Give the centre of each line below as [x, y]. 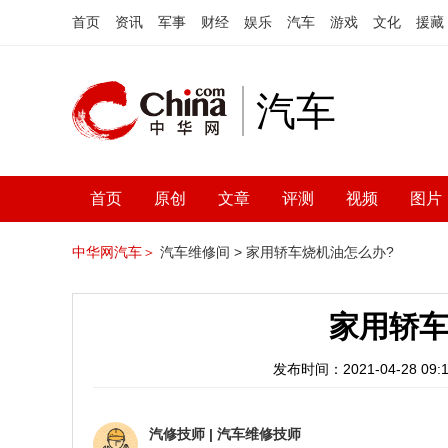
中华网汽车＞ [114, 252]
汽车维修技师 [259, 434]
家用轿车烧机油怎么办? [320, 252]
